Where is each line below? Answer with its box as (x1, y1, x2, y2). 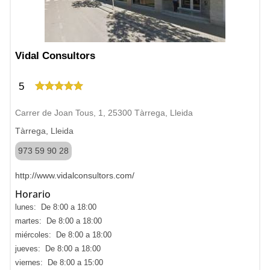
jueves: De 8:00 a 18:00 (15, 244, 101, 253)
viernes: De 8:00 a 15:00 (15, 258, 103, 267)
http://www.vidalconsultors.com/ (15, 171, 134, 180)
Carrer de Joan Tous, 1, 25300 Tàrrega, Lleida (15, 108, 193, 118)
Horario (15, 187, 51, 201)
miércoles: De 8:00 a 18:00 (15, 230, 111, 239)
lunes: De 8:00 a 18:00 (15, 202, 96, 212)
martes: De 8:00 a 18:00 (15, 216, 102, 225)
